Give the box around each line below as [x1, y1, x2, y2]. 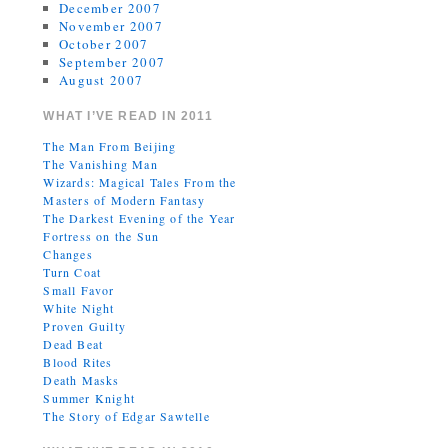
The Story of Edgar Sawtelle [43, 408, 210, 424]
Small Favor [43, 282, 115, 298]
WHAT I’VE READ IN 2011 [43, 109, 213, 123]
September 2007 [58, 53, 166, 71]
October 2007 [58, 35, 149, 53]
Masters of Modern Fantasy [43, 192, 206, 208]
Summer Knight [43, 390, 135, 406]
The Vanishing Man [43, 156, 158, 172]
